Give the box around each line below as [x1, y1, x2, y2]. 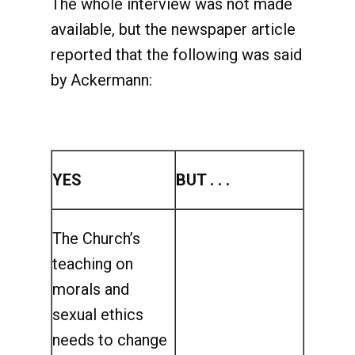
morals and [52, 280, 129, 299]
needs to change [52, 330, 167, 349]
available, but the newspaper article [51, 20, 296, 39]
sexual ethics [52, 305, 143, 324]
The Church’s [52, 229, 140, 248]
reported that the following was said [51, 45, 302, 64]
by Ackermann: [51, 71, 152, 90]
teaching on [52, 254, 133, 273]
